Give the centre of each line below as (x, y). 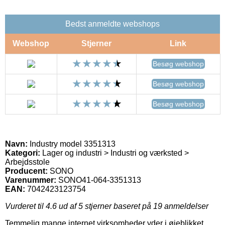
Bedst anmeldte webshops (113, 24)
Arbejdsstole (27, 162)
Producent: (26, 171)
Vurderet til (25, 206)
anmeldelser (185, 206)
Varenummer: (31, 180)
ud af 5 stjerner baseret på (105, 206)
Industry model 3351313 (72, 144)
